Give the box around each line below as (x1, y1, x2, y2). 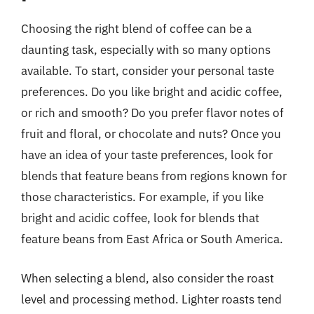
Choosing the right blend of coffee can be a (21, 21, 252, 36)
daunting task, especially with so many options (21, 42, 271, 57)
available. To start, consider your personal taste (21, 63, 274, 78)
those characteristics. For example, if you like (21, 189, 264, 205)
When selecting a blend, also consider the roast (21, 270, 274, 286)
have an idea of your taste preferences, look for (21, 147, 273, 163)
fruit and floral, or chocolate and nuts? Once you (21, 126, 281, 142)
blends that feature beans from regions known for (21, 168, 287, 184)
